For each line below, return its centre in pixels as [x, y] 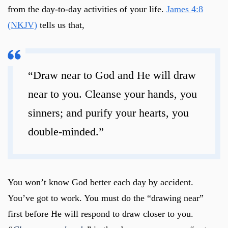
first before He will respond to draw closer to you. [101, 213]
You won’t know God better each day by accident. [101, 182]
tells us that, [61, 25]
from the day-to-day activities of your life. [87, 9]
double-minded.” [66, 132]
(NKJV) [22, 25]
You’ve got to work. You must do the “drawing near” [106, 198]
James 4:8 [185, 9]
